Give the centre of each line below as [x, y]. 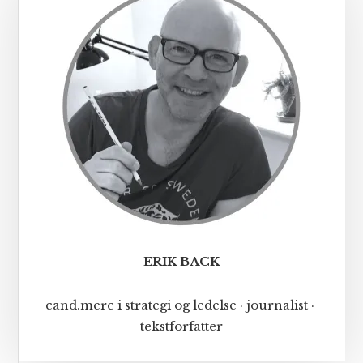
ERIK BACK [181, 261]
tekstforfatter [181, 326]
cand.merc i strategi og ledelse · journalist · [181, 305]
